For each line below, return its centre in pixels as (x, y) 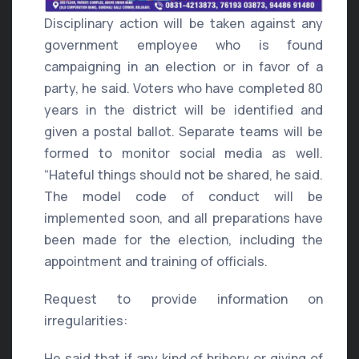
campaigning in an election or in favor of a (184, 67)
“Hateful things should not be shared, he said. (184, 175)
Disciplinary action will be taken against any (184, 24)
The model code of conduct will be (184, 197)
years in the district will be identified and (184, 110)
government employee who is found (184, 45)
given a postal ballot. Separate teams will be (184, 132)
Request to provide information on (184, 299)
